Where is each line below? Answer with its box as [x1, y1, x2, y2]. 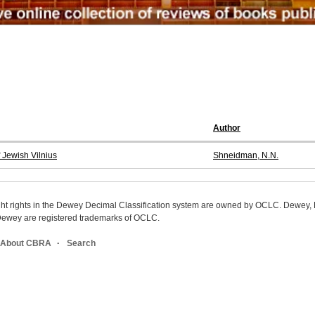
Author [213, 123, 240, 134]
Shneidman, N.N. [213, 150, 278, 161]
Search [67, 238, 96, 249]
